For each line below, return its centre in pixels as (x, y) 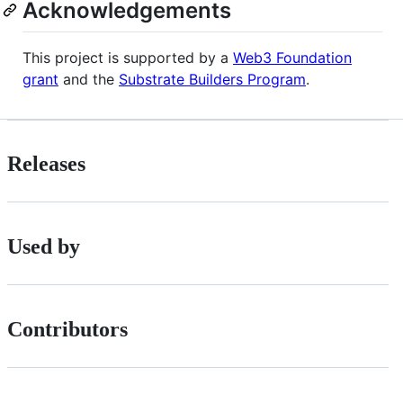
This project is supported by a (128, 57)
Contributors (67, 330)
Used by (44, 247)
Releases (46, 164)
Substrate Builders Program (212, 79)
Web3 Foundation (292, 57)
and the (89, 79)
